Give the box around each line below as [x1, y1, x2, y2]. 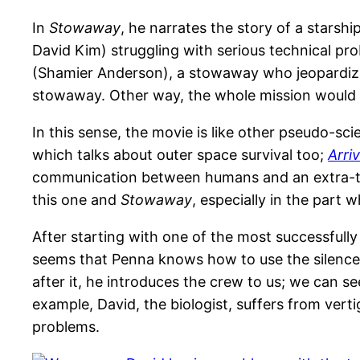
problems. [32, 318, 100, 336]
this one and [32, 191, 121, 209]
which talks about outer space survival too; [32, 146, 328, 164]
